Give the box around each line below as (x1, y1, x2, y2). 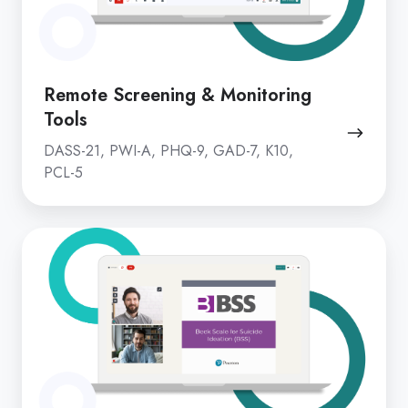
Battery (22, 304, 72, 329)
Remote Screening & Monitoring (44, 81, 311, 107)
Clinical (22, 228, 74, 252)
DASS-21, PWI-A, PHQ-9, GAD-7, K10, (44, 139, 293, 161)
